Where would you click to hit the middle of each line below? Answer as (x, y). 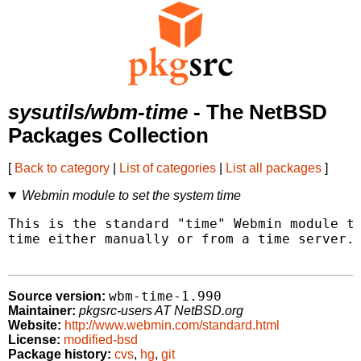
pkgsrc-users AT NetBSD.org (161, 311)
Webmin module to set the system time (131, 196)
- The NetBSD (257, 112)
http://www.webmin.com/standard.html (172, 326)
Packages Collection (108, 136)
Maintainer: (42, 311)
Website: (35, 326)
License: (34, 340)
